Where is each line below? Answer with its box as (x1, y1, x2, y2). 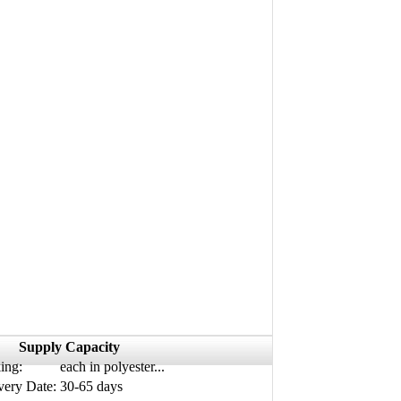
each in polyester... (60, 359, 165, 375)
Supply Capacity (18, 339, 120, 355)
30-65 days (60, 379, 123, 395)
